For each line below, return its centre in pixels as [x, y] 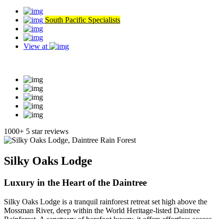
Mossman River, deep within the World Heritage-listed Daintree [102, 210]
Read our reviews [31, 63]
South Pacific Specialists [83, 20]
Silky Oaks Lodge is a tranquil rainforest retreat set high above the [106, 201]
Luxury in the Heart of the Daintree [75, 182]
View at [36, 46]
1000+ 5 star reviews [36, 131]
